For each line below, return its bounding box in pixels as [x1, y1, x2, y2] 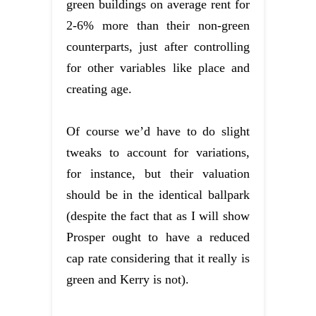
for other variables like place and [66, 60, 250, 75]
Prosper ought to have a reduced [66, 229, 250, 244]
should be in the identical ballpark [66, 187, 250, 202]
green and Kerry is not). [66, 272, 189, 286]
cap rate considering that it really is [66, 250, 250, 265]
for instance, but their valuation [66, 166, 250, 181]
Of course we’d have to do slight [66, 123, 250, 138]
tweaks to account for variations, [66, 145, 250, 159]
